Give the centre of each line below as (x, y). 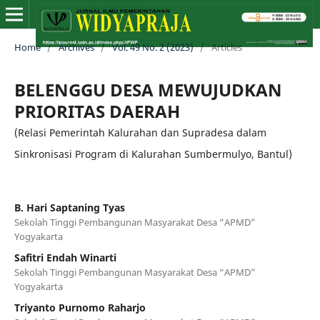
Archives (76, 47)
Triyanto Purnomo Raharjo (80, 307)
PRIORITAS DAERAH (97, 111)
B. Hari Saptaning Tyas (69, 207)
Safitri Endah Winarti (65, 257)
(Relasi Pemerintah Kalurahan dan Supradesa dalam (140, 132)
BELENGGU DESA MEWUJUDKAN (148, 89)
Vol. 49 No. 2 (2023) (152, 47)
